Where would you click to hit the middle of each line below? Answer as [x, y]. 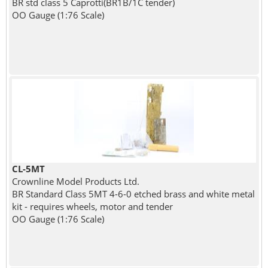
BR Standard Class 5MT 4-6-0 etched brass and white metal [133, 194]
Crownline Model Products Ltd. [75, 182]
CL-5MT [28, 169]
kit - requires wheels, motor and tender [92, 207]
